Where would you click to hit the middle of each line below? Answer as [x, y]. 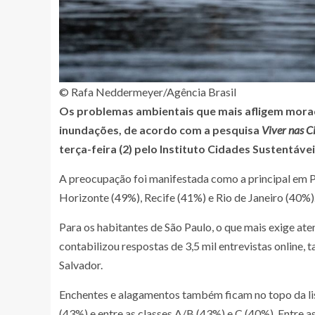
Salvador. [81, 264]
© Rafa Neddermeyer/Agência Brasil [148, 91]
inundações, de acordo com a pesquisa [160, 129]
